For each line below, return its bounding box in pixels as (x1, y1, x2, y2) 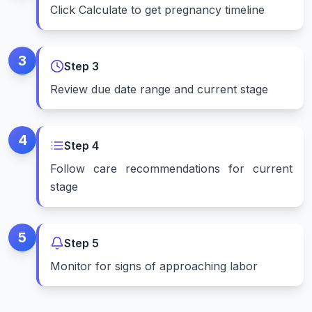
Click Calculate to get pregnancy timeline (50, 3, 265, 17)
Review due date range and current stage (50, 82, 268, 97)
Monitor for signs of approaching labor (50, 259, 258, 274)
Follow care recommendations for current (50, 162, 292, 176)
